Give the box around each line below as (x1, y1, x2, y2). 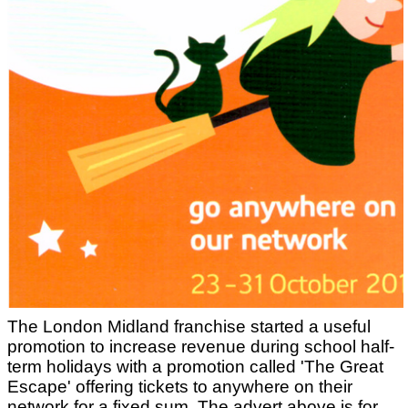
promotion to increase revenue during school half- (7, 337, 394, 357)
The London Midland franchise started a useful (7, 317, 371, 337)
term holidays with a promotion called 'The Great (7, 357, 383, 377)
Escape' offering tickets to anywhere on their (7, 377, 352, 397)
